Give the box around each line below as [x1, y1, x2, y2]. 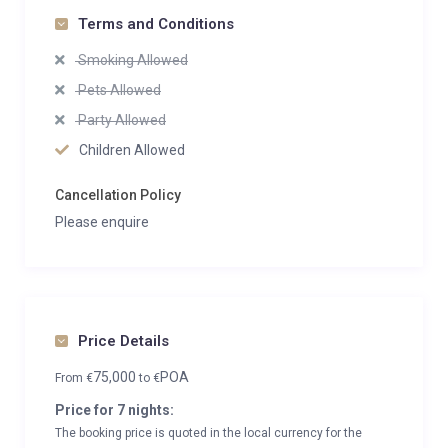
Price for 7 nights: [55, 402, 174, 418]
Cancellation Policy [55, 187, 181, 203]
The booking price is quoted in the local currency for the [55, 426, 362, 440]
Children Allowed [79, 142, 185, 158]
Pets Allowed [75, 82, 161, 98]
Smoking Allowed [75, 52, 188, 68]
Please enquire [55, 214, 149, 230]
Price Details [78, 332, 169, 350]
